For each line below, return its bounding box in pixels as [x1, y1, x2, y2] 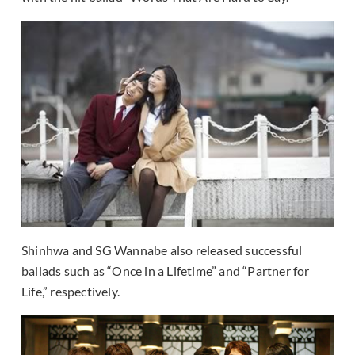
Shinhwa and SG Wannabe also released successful [21, 242, 303, 258]
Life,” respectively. [21, 284, 120, 300]
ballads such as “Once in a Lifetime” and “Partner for [21, 263, 310, 279]
